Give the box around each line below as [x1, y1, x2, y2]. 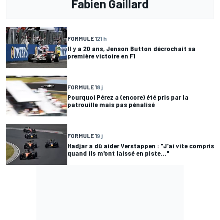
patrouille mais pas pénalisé [67, 100, 155, 109]
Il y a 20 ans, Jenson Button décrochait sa [67, 44, 195, 53]
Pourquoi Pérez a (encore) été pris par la [67, 93, 189, 102]
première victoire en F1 [67, 52, 136, 60]
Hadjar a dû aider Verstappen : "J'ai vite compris [67, 141, 214, 150]
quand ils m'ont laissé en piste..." [67, 149, 169, 158]
